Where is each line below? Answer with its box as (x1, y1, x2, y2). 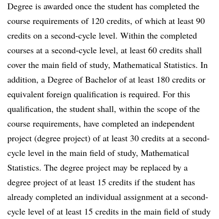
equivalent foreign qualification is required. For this (7, 88, 190, 100)
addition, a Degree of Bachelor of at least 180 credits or (7, 73, 205, 85)
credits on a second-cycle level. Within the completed (7, 29, 197, 41)
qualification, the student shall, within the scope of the (7, 103, 200, 114)
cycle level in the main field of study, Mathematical (7, 147, 189, 158)
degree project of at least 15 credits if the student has (7, 176, 195, 188)
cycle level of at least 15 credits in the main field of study (7, 205, 211, 217)
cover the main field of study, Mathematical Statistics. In (7, 59, 208, 70)
